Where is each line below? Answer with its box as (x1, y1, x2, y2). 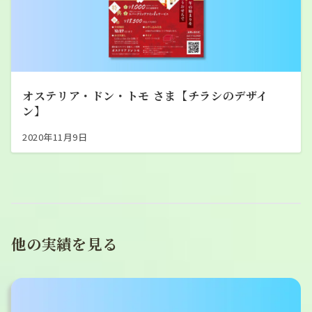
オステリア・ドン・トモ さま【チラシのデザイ (22, 87, 269, 104)
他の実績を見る (11, 232, 118, 254)
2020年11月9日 (22, 130, 88, 143)
